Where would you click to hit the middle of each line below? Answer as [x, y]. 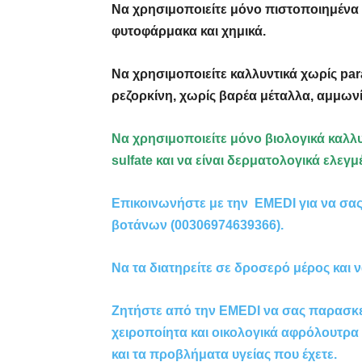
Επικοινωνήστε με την [183, 203]
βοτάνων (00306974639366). [198, 225]
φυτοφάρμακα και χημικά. [189, 31]
